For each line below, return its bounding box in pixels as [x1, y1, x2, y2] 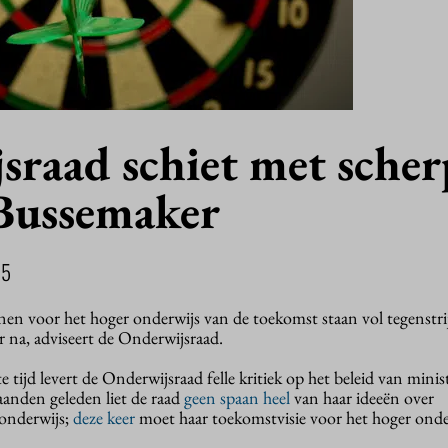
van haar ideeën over [290, 386, 434, 410]
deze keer [73, 406, 135, 430]
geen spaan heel [184, 386, 290, 410]
